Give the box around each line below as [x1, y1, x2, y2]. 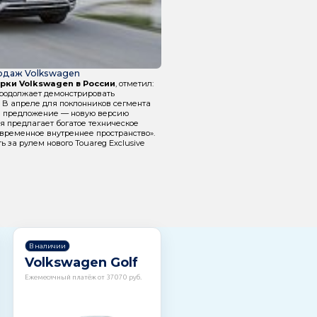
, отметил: [115, 78, 154, 88]
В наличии [29, 241, 67, 250]
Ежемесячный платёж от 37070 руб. [25, 273, 142, 282]
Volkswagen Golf [25, 255, 139, 271]
